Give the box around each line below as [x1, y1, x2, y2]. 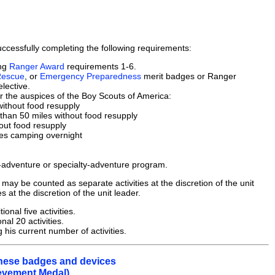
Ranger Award [9, 61, 64, 71]
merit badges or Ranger [141, 71, 236, 81]
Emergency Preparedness [40, 71, 141, 81]
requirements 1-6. [64, 61, 136, 71]
